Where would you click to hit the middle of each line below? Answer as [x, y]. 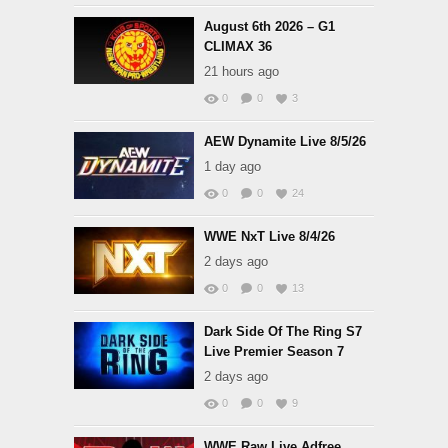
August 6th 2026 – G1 [269, 26]
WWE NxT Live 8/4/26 [269, 236]
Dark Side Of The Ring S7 [283, 331]
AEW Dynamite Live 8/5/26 [285, 141]
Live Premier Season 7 [274, 351]
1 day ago [232, 166]
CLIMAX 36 [238, 46]
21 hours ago [241, 71]
